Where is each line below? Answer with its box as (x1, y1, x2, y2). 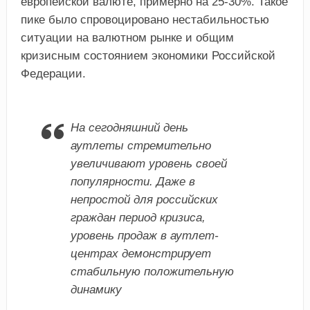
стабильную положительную (70, 265, 234, 279)
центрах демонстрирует (70, 247, 211, 261)
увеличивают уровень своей (70, 157, 227, 171)
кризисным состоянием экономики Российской (20, 49, 275, 63)
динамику (70, 283, 122, 297)
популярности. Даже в (70, 175, 195, 189)
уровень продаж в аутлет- (70, 229, 219, 243)
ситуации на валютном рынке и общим (20, 31, 234, 45)
